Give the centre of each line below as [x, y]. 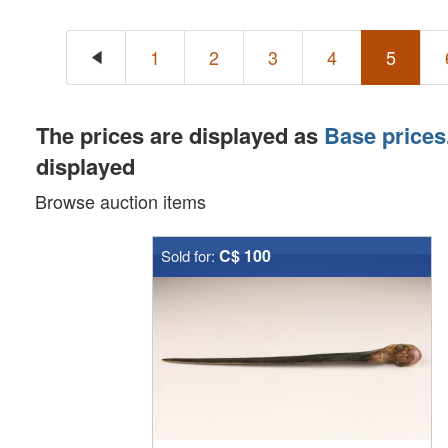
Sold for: [190, 255]
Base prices [385, 135]
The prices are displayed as [180, 135]
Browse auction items [126, 201]
